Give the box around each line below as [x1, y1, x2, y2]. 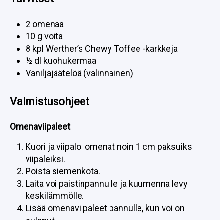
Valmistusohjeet [10, 95, 89, 108]
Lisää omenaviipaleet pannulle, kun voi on [26, 203, 185, 213]
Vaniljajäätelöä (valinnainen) [26, 68, 133, 78]
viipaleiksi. [26, 154, 65, 164]
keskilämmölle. [26, 191, 84, 201]
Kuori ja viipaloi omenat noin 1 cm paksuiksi [26, 141, 194, 152]
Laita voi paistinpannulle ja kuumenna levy [26, 178, 188, 189]
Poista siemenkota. [26, 166, 100, 176]
